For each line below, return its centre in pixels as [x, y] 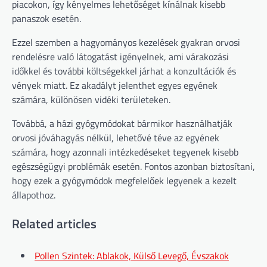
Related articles [54, 223]
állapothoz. [34, 195]
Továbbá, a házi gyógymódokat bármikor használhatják [122, 124]
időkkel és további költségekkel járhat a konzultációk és [124, 71]
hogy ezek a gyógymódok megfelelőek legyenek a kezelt [124, 181]
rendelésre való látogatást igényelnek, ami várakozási [120, 57]
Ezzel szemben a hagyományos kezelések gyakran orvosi [126, 43]
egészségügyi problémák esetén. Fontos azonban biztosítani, [133, 167]
